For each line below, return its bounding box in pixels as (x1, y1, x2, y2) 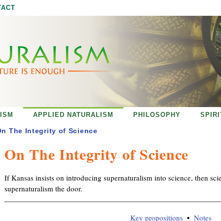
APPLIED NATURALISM (33, 111, 113, 118)
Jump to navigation (81, 1, 140, 11)
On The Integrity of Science (4, 143, 188, 165)
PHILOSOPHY (133, 111, 181, 118)
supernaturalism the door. (4, 183, 82, 193)
